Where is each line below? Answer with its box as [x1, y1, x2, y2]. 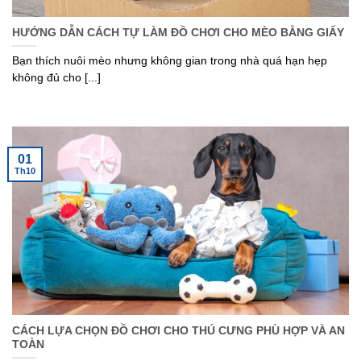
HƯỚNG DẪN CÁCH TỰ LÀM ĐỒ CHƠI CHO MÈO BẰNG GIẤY [12, 27, 344, 39]
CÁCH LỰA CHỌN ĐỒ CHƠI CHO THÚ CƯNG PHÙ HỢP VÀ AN [12, 325, 345, 338]
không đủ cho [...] [12, 71, 101, 84]
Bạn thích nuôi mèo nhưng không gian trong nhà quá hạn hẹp [12, 54, 327, 67]
